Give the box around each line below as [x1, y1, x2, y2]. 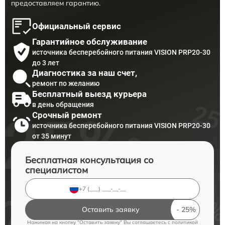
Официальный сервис [32, 21, 121, 31]
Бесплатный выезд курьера [32, 89, 147, 99]
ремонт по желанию [32, 79, 99, 88]
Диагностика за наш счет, [32, 68, 137, 78]
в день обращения [32, 100, 94, 109]
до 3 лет [32, 58, 59, 67]
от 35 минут [32, 132, 71, 140]
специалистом [25, 164, 88, 176]
